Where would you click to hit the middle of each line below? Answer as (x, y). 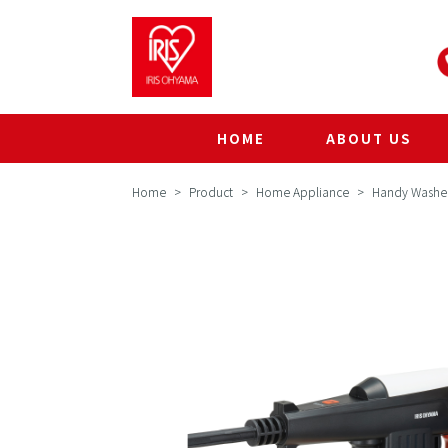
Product (212, 191)
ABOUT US (369, 138)
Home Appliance (302, 191)
